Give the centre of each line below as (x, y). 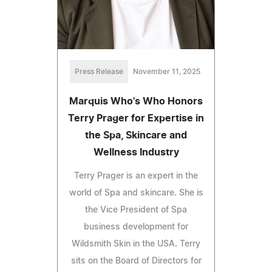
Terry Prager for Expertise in (136, 119)
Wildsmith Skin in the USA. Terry (136, 244)
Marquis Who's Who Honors (136, 102)
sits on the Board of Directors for (136, 261)
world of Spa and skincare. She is (136, 193)
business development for (136, 227)
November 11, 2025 (166, 72)
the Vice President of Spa (136, 210)
